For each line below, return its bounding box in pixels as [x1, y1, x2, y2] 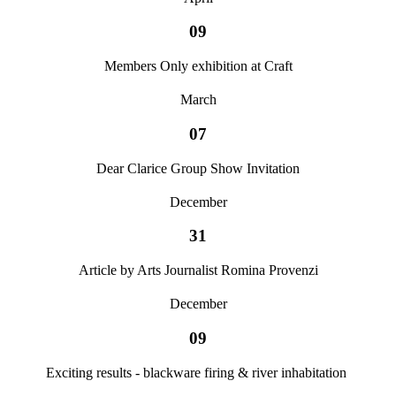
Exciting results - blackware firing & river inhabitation [46, 364, 350, 380]
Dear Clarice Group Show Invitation [96, 160, 300, 176]
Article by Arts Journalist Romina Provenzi [78, 263, 318, 278]
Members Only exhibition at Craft [103, 58, 293, 74]
